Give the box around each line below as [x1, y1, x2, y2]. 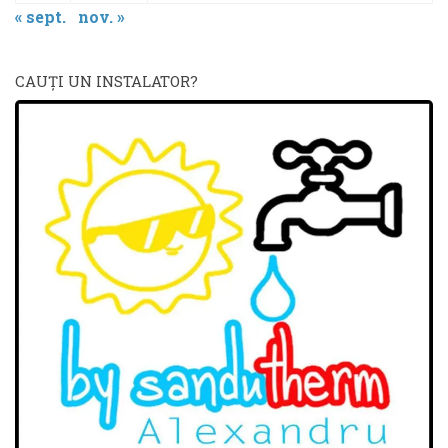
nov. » [78, 6, 125, 28]
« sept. [15, 6, 66, 28]
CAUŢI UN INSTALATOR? [15, 71, 198, 92]
